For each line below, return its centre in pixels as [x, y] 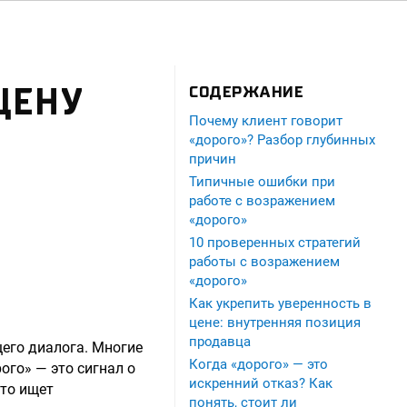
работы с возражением [264, 262]
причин [213, 159]
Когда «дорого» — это [258, 364]
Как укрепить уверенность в [280, 303]
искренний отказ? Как [261, 383]
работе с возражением [262, 201]
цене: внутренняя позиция [275, 323]
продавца [220, 342]
